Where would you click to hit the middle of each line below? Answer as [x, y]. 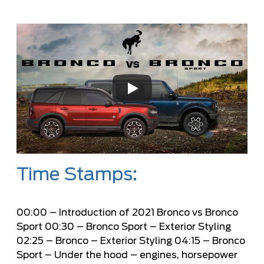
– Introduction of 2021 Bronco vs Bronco [143, 212]
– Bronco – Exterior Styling [109, 241]
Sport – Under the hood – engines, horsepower [127, 255]
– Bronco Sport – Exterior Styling [153, 227]
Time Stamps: [77, 175]
